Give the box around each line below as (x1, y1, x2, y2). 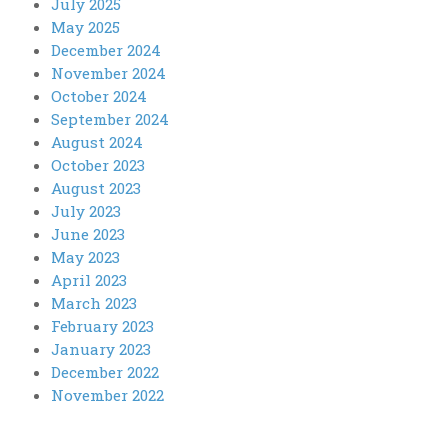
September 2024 (50, 109, 169, 130)
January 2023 (50, 339, 151, 360)
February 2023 (50, 316, 154, 337)
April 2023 (50, 270, 127, 291)
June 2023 (50, 224, 125, 245)
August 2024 (50, 132, 143, 153)
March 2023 (50, 293, 137, 314)
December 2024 (50, 40, 161, 61)
